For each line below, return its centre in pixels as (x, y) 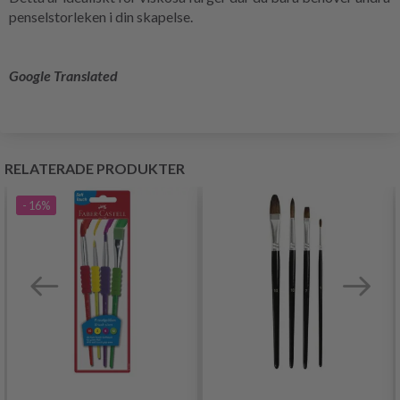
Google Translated (63, 75)
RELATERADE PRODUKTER (95, 168)
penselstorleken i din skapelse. (101, 16)
